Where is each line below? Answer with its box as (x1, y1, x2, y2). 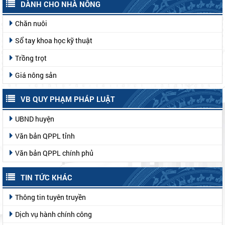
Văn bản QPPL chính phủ (15, 148, 93, 158)
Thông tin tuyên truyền (15, 192, 86, 202)
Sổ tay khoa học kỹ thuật (15, 36, 92, 46)
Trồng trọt (15, 53, 47, 63)
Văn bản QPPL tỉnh (15, 131, 75, 141)
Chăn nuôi (15, 19, 47, 29)
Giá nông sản (15, 70, 57, 80)
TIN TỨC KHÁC (21, 172, 72, 182)
